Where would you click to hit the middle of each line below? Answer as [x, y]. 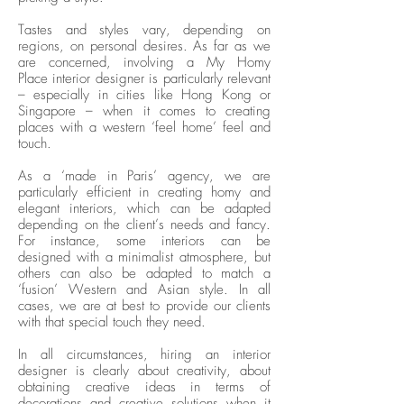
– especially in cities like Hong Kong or [144, 95]
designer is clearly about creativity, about [144, 371]
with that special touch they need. [112, 322]
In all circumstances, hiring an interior [144, 355]
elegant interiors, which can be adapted [144, 209]
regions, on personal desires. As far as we [144, 46]
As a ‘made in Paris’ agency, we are [144, 176]
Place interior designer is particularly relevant [144, 79]
